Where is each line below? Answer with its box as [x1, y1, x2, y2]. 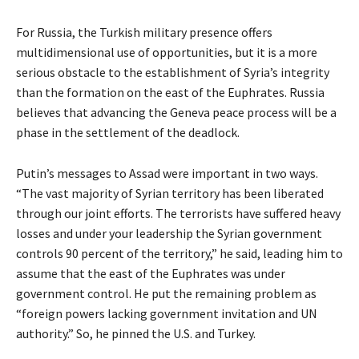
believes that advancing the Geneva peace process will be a [16, 104, 337, 121]
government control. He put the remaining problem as [16, 285, 317, 302]
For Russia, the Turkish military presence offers [16, 24, 272, 41]
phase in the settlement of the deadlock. [16, 124, 240, 141]
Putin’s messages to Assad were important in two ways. [16, 165, 318, 182]
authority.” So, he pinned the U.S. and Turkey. [16, 325, 256, 342]
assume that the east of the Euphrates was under [16, 265, 285, 282]
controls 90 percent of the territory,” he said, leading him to [16, 245, 343, 262]
